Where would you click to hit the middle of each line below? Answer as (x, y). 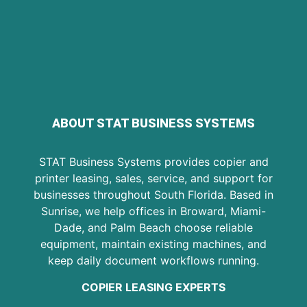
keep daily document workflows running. (153, 261)
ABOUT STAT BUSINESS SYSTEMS (153, 123)
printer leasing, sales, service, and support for (153, 179)
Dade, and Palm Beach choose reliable (153, 228)
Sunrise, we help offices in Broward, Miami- (153, 211)
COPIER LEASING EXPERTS (153, 287)
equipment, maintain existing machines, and (153, 244)
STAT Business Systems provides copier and (153, 162)
